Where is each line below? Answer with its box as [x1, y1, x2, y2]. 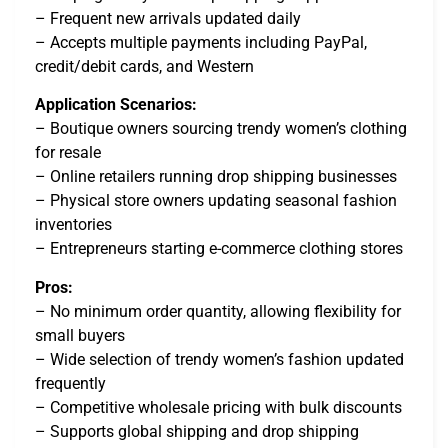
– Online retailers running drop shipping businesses [35, 167, 397, 187]
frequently [35, 373, 106, 393]
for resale [35, 143, 101, 163]
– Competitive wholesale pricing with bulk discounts [35, 397, 402, 417]
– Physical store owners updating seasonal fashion [35, 191, 397, 211]
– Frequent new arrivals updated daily [35, 8, 301, 28]
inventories [35, 215, 112, 235]
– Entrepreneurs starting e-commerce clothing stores [35, 239, 403, 259]
